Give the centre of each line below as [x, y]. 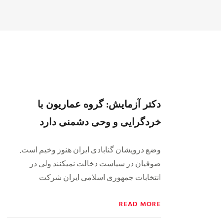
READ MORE [140, 203]
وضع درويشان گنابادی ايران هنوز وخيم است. [90, 149]
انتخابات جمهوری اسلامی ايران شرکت [100, 177]
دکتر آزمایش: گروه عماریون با [99, 103]
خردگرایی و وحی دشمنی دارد [100, 121]
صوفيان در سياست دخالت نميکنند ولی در [95, 163]
